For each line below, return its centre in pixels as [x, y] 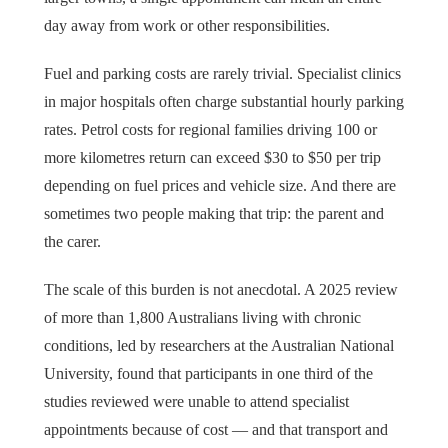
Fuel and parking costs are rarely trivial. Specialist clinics [222, 73]
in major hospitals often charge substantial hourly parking [224, 101]
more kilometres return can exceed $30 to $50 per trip [212, 157]
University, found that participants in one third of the [208, 373]
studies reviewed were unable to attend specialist [196, 401]
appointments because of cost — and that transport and [216, 429]
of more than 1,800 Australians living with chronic [202, 317]
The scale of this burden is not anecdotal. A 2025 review [221, 289]
